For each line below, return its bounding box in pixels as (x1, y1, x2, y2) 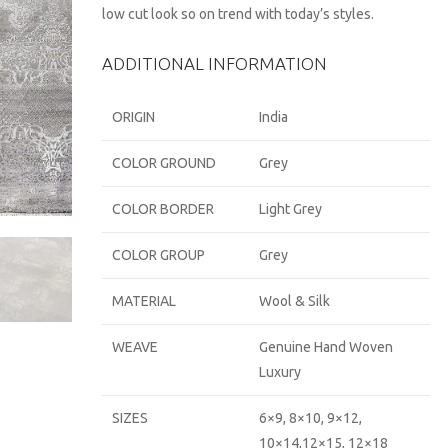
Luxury (259, 364, 302, 380)
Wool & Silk (259, 293, 331, 309)
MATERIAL (112, 293, 177, 309)
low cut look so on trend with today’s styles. (102, 6, 375, 22)
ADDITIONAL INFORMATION (102, 54, 328, 73)
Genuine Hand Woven (259, 339, 394, 355)
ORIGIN (112, 109, 156, 125)
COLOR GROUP (112, 247, 206, 263)
